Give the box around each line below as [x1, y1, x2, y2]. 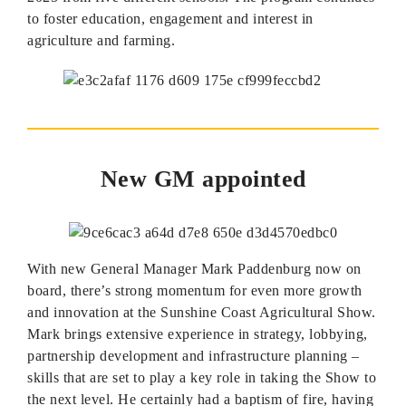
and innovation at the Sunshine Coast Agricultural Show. [27, 304, 376, 320]
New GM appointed [100, 166, 306, 192]
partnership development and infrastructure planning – [27, 348, 360, 363]
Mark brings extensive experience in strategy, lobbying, [27, 326, 368, 342]
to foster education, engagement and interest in [27, 11, 314, 26]
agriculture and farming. [27, 33, 175, 48]
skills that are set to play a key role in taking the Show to [27, 370, 376, 385]
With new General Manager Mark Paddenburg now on [27, 261, 362, 276]
